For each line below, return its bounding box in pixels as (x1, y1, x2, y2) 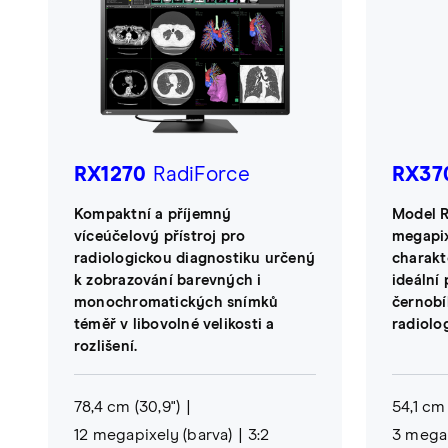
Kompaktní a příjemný (74, 206, 232, 222)
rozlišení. (74, 338, 138, 354)
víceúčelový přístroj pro (74, 228, 246, 244)
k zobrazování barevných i (74, 272, 262, 288)
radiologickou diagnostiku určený (74, 250, 316, 266)
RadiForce (146, 164, 251, 185)
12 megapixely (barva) (74, 426, 233, 443)
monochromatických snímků (74, 294, 279, 310)
